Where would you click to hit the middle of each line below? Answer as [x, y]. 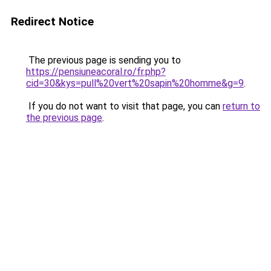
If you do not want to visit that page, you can [124, 106]
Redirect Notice [52, 21]
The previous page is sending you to [103, 60]
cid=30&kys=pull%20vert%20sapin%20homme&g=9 [135, 83]
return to [241, 106]
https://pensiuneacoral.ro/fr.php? [96, 72]
